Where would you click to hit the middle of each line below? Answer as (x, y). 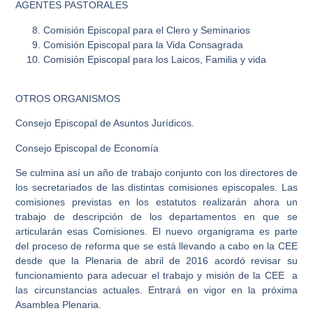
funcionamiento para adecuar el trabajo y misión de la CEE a (156, 276)
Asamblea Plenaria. (59, 305)
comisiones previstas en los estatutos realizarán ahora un (156, 202)
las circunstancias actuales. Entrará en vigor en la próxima (156, 290)
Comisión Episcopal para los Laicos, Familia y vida (155, 59)
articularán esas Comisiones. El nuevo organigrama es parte (156, 232)
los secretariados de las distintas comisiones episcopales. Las (156, 188)
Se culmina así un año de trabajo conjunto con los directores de (156, 173)
